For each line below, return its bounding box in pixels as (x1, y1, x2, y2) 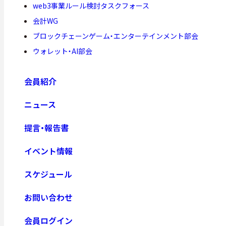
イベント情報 (24, 145, 73, 157)
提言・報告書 (24, 122, 69, 134)
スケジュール (24, 168, 72, 181)
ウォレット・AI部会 (32, 46, 92, 56)
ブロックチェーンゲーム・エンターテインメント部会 (32, 31, 198, 41)
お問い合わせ (24, 191, 73, 204)
